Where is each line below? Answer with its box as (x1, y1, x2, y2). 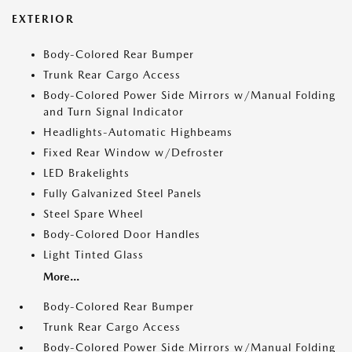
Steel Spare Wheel (43, 207, 143, 220)
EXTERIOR (12, 13, 75, 25)
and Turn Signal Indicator (43, 105, 184, 118)
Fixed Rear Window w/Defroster (43, 146, 224, 159)
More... (43, 270, 79, 283)
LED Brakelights (43, 167, 130, 179)
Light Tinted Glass (43, 248, 144, 261)
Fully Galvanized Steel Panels (43, 187, 202, 200)
